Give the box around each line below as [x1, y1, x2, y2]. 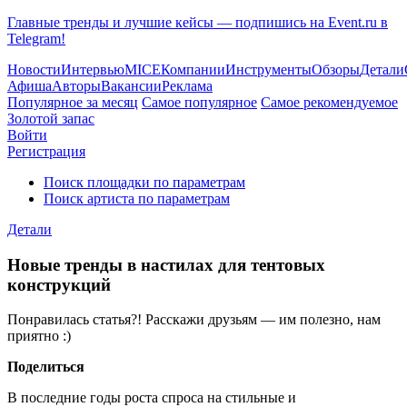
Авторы [52, 78, 101, 94]
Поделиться [7, 359, 84, 375]
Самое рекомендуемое [261, 94, 398, 110]
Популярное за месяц [7, 94, 138, 110]
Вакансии [101, 78, 162, 94]
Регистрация [7, 144, 85, 159]
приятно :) [7, 328, 71, 344]
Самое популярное [142, 94, 257, 110]
